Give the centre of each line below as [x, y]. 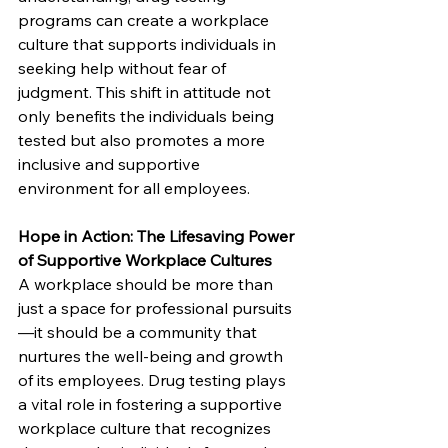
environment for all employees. [134, 188]
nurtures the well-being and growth [152, 356]
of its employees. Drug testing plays [154, 380]
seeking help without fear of [124, 68]
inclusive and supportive [111, 164]
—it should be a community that [139, 332]
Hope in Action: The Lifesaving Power [158, 236]
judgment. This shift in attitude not [146, 92]
